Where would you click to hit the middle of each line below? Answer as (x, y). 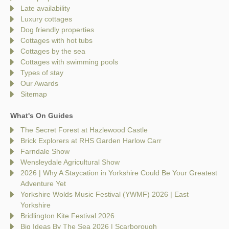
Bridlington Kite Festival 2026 (67, 215)
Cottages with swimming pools (69, 62)
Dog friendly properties (57, 29)
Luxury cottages (46, 19)
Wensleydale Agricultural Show (70, 162)
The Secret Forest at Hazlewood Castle (84, 130)
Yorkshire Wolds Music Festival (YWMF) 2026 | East (105, 194)
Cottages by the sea (53, 51)
